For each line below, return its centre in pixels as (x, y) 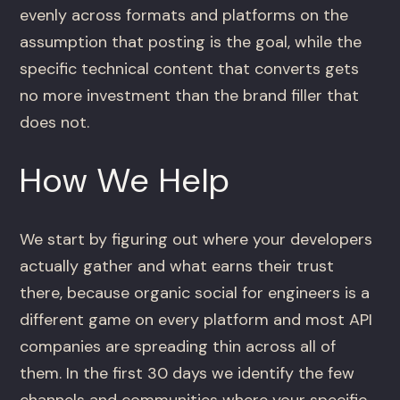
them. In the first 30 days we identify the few (187, 374)
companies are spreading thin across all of (178, 347)
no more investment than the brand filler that (190, 96)
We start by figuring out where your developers (196, 240)
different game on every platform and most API (196, 320)
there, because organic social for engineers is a (195, 293)
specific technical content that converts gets (190, 69)
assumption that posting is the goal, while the (191, 42)
